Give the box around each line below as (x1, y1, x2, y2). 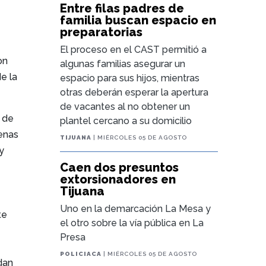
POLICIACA (60, 251, 102, 257)
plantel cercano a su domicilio (60, 115, 192, 126)
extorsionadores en (60, 172, 176, 186)
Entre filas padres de (60, 1, 185, 15)
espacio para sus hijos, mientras (60, 72, 200, 84)
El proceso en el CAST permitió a (60, 44, 207, 55)
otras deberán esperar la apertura (60, 87, 209, 98)
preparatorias (60, 25, 143, 39)
